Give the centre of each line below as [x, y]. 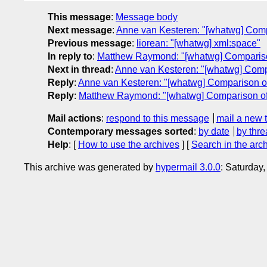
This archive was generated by [90, 167]
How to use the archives [129, 144]
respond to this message [158, 118]
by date [214, 131]
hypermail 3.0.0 [188, 167]
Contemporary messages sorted [121, 131]
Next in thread [79, 69]
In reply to [70, 56]
